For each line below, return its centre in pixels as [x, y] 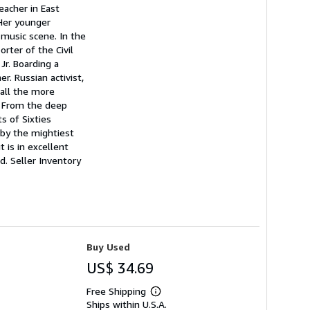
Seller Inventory [46, 160]
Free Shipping [116, 291]
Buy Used [108, 247]
